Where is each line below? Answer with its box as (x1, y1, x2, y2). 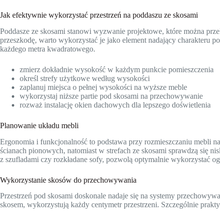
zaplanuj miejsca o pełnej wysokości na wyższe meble (20, 82, 187, 91)
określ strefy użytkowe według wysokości (20, 74, 150, 82)
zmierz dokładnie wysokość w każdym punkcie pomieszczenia (20, 65, 214, 74)
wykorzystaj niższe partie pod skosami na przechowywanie (20, 91, 203, 100)
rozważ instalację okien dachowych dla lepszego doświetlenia (20, 100, 211, 109)
